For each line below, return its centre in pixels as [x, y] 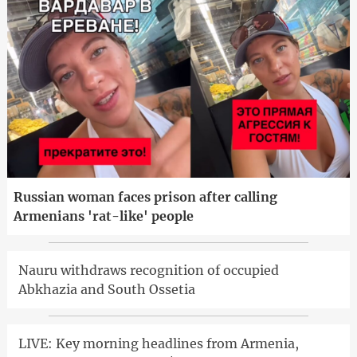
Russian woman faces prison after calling [145, 196]
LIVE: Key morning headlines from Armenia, [158, 343]
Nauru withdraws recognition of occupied [148, 270]
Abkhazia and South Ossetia [106, 289]
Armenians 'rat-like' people [103, 216]
